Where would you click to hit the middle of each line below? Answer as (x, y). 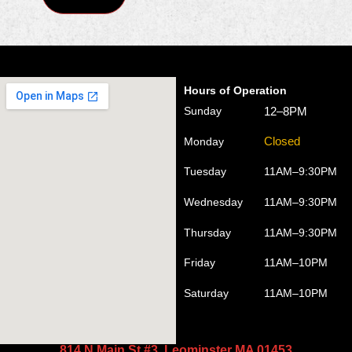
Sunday (203, 111)
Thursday (207, 232)
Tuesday (205, 172)
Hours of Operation (235, 91)
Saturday (206, 293)
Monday (204, 141)
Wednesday (213, 202)
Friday (200, 263)
